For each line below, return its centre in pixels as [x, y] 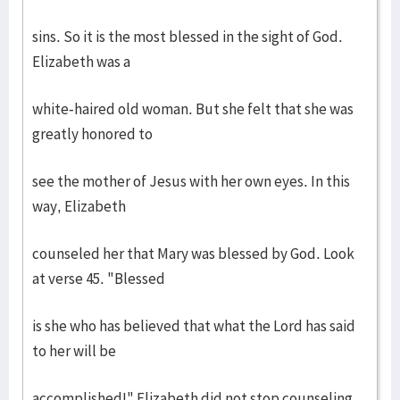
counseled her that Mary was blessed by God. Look [193, 254]
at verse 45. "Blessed [99, 279]
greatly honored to [92, 134]
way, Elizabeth [79, 206]
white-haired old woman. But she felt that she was [193, 109]
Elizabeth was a [81, 62]
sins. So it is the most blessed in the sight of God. [189, 37]
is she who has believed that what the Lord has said [194, 326]
